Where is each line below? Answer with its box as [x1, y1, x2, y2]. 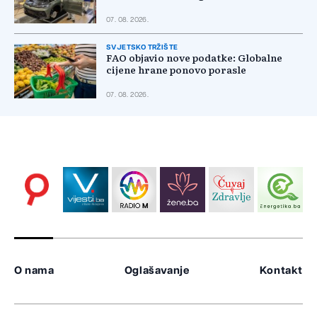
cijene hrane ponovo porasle [106, 62, 246, 76]
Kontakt [259, 265, 303, 277]
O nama [14, 265, 54, 277]
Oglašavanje [124, 265, 190, 277]
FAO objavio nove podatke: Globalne [106, 50, 282, 64]
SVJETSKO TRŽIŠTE [106, 44, 178, 51]
